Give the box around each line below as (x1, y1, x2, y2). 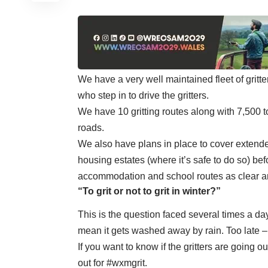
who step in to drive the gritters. (78, 90, 209, 100)
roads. (78, 122, 104, 133)
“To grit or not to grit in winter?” (78, 185, 221, 196)
